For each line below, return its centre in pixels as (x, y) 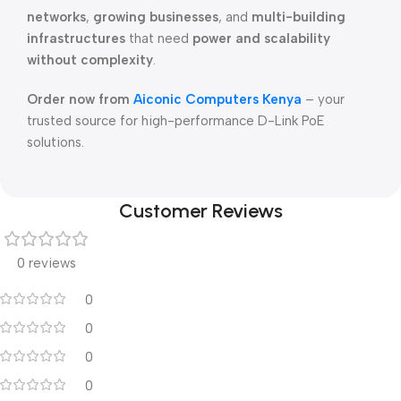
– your (323, 99)
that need (159, 38)
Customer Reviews (200, 211)
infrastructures (76, 38)
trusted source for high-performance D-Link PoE (176, 121)
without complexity (90, 60)
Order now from (80, 99)
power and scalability (261, 38)
